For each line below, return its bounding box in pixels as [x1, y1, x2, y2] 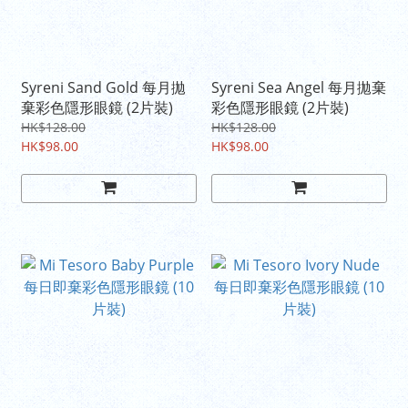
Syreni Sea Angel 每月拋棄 [211, 77, 386, 98]
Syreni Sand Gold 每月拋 [21, 77, 186, 98]
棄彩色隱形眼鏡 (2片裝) [21, 97, 173, 118]
